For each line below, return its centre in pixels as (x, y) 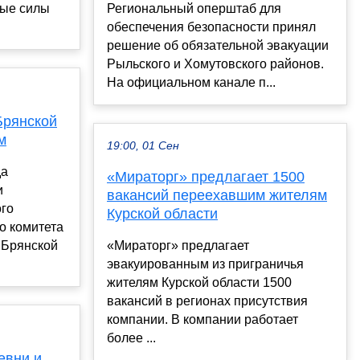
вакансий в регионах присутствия (207, 301)
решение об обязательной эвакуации (218, 46)
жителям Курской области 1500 (199, 283)
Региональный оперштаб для (194, 9)
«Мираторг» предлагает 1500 (206, 177)
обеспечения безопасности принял (211, 27)
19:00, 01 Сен (143, 146)
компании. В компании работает (202, 320)
